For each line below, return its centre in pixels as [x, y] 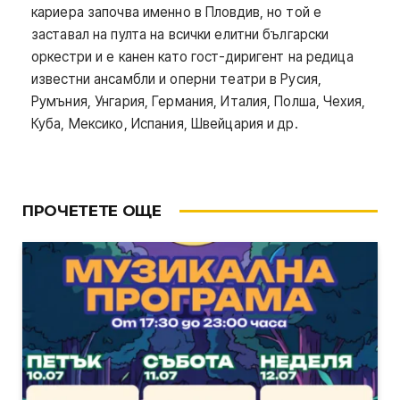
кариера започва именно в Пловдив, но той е [177, 12]
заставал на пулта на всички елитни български [180, 35]
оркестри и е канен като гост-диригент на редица [192, 57]
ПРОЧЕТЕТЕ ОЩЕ [92, 210]
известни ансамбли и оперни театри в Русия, [177, 79]
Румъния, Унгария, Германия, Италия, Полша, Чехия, [198, 102]
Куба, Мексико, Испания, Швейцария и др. [165, 124]
